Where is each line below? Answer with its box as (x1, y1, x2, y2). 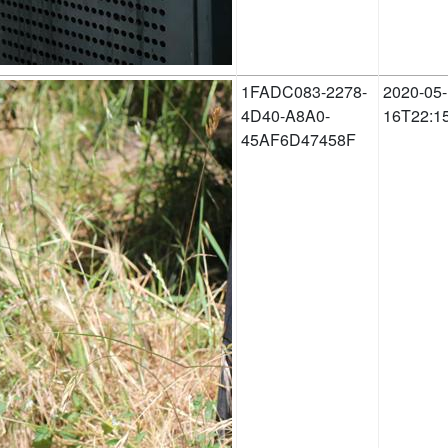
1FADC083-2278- (241, 79, 367, 103)
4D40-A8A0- (241, 103, 330, 127)
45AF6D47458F (241, 127, 356, 151)
